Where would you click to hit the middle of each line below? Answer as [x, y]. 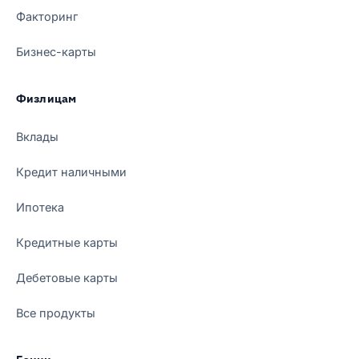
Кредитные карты [67, 242]
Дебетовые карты [67, 277]
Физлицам [46, 99]
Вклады [37, 136]
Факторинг [47, 16]
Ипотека [40, 207]
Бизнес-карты [56, 51]
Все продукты [56, 313]
